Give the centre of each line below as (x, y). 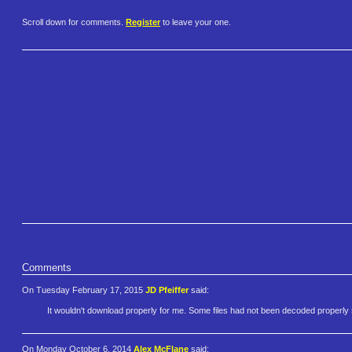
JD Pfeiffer (167, 290)
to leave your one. (196, 22)
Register (143, 22)
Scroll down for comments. (74, 22)
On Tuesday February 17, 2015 (84, 290)
